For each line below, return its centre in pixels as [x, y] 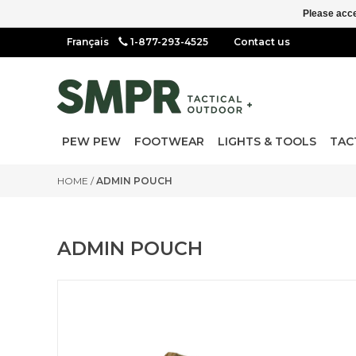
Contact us [262, 42]
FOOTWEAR [169, 141]
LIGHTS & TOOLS [267, 141]
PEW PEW [91, 141]
